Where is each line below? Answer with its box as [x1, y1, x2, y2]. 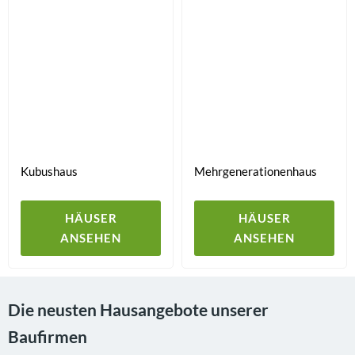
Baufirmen [8, 326, 87, 346]
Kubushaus [21, 164, 78, 178]
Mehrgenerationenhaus [194, 164, 317, 178]
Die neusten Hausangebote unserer [8, 300, 269, 319]
